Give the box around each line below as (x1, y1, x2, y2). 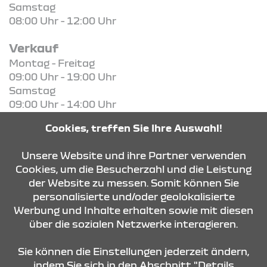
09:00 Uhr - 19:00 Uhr (9, 70, 116, 82)
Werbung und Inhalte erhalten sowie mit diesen (14, 204, 253, 216)
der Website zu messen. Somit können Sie (28, 176, 239, 188)
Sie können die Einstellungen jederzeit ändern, (18, 245, 249, 257)
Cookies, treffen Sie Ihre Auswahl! (45, 122, 222, 133)
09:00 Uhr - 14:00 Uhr (9, 98, 116, 110)
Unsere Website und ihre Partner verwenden (21, 149, 246, 161)
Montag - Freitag (9, 57, 95, 69)
